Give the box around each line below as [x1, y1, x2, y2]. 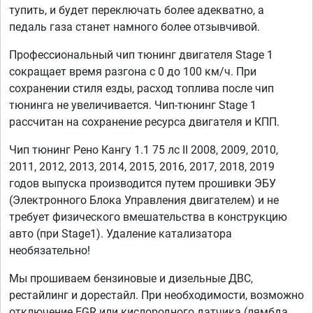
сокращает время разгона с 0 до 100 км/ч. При [9, 65, 256, 79]
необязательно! [9, 244, 90, 258]
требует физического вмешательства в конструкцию [9, 210, 287, 224]
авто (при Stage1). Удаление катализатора [9, 227, 232, 241]
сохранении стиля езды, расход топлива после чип [9, 82, 274, 96]
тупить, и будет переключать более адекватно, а [9, 3, 264, 17]
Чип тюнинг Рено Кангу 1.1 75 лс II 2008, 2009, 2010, [9, 143, 278, 157]
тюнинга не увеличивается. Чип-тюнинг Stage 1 [9, 99, 256, 112]
